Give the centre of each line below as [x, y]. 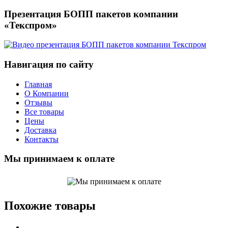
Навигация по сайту [49, 64]
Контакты [41, 139]
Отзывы [38, 102]
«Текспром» [31, 25]
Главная [38, 84]
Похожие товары [50, 206]
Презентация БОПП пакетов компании [91, 14]
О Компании [47, 93]
